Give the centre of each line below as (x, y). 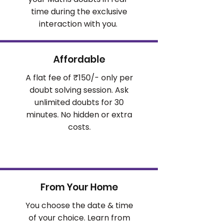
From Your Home (79, 187)
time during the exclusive (79, 12)
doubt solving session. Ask (79, 90)
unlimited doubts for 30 (79, 102)
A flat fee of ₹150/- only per (79, 78)
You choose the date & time (79, 205)
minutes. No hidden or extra (79, 115)
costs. (79, 127)
